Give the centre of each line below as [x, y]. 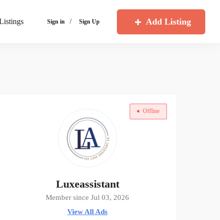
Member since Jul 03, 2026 [87, 198]
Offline [151, 111]
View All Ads [87, 212]
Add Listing [169, 21]
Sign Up [89, 22]
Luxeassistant [87, 184]
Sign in [56, 22]
